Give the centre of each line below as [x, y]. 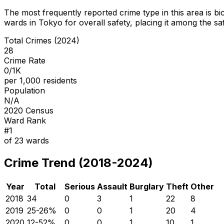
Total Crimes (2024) [42, 40]
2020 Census [29, 110]
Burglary [147, 186]
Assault [112, 186]
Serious [80, 186]
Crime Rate [25, 60]
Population [24, 90]
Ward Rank [25, 120]
